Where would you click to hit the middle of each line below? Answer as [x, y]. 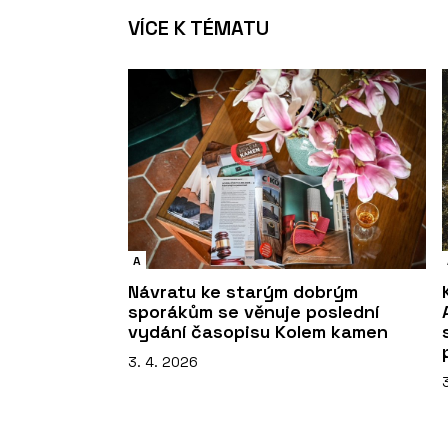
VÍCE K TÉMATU [198, 28]
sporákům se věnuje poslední [253, 311]
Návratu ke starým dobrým [243, 291]
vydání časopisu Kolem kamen [258, 331]
